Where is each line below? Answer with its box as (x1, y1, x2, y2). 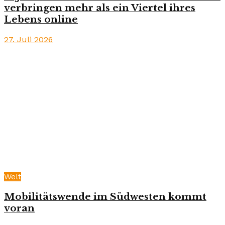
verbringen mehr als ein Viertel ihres (4, 2, 195, 14)
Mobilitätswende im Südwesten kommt (4, 190, 206, 202)
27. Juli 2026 (4, 34, 53, 44)
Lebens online (4, 14, 78, 26)
